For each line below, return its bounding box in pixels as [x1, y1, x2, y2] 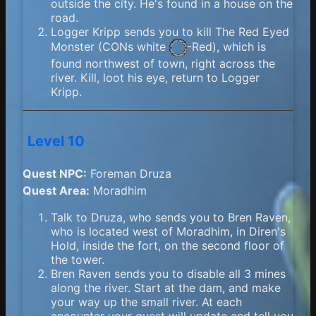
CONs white [102, 39, 169, 54]
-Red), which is [187, 39, 266, 54]
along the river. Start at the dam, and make [51, 281, 281, 296]
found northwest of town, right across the [51, 56, 275, 71]
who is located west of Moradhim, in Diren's [51, 224, 286, 239]
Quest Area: [23, 183, 90, 198]
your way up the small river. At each [51, 295, 242, 310]
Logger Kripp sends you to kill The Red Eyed [51, 25, 289, 39]
